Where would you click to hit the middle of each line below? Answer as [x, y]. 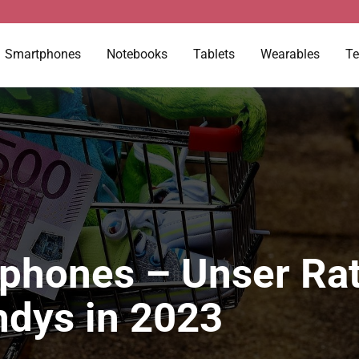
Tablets [214, 54]
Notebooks [137, 54]
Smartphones [43, 54]
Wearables [290, 54]
